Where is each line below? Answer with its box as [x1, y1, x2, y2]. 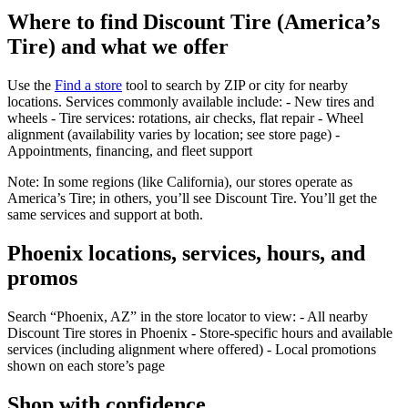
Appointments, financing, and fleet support [7, 143, 252, 159]
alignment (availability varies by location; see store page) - [7, 127, 340, 143]
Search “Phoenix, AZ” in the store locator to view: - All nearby [7, 308, 368, 324]
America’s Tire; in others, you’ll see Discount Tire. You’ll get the [7, 190, 377, 207]
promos [7, 266, 77, 291]
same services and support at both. [7, 207, 203, 223]
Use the [7, 77, 55, 94]
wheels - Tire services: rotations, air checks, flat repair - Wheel [7, 110, 363, 127]
